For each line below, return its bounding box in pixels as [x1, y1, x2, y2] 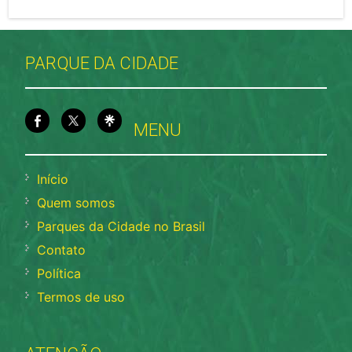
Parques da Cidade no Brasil [37, 218, 206, 234]
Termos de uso [37, 288, 126, 305]
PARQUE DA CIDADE [25, 53, 179, 73]
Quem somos [37, 194, 115, 211]
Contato [37, 241, 86, 258]
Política [37, 265, 82, 281]
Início [37, 170, 69, 187]
